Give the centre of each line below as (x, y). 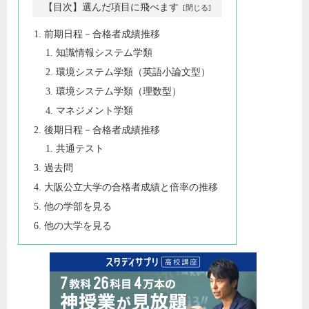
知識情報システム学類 (104, 53)
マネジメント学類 (94, 110)
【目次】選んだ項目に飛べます (111, 8)
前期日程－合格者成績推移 (102, 34)
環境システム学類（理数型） (118, 92)
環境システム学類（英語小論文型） (133, 72)
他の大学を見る (78, 226)
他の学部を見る (78, 206)
